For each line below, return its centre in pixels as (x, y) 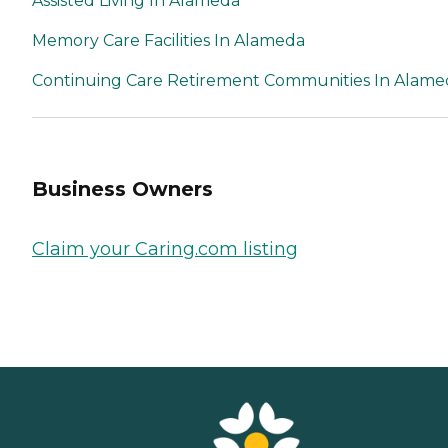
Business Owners (122, 189)
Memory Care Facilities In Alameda (168, 41)
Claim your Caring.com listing (165, 248)
